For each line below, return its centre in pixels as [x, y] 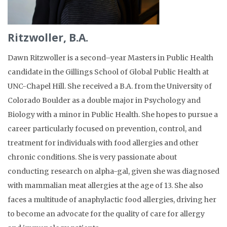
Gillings [79, 72]
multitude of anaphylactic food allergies [103, 200]
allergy [192, 214]
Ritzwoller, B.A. [48, 38]
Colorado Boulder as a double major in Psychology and [104, 101]
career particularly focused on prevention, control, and [105, 129]
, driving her [195, 200]
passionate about [147, 157]
